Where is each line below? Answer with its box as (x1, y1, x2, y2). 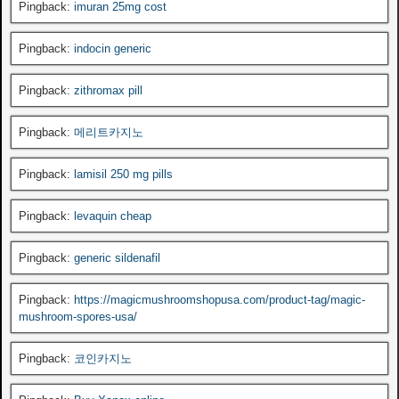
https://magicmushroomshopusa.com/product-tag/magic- (74, 292, 365, 306)
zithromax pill (74, 83, 142, 97)
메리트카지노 (74, 125, 143, 139)
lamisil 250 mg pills (74, 167, 173, 181)
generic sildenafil (74, 250, 160, 265)
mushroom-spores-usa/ (19, 309, 137, 323)
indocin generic (74, 41, 151, 55)
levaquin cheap (74, 208, 151, 223)
